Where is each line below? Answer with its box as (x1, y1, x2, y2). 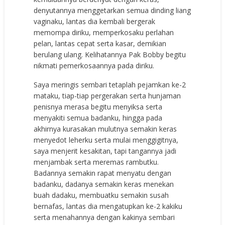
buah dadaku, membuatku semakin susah (34, 190, 169, 200)
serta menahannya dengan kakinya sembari (34, 212, 175, 222)
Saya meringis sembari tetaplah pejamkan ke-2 (34, 80, 186, 90)
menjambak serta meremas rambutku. (34, 157, 159, 167)
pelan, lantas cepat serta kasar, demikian (34, 39, 167, 49)
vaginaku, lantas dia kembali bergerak (34, 17, 156, 27)
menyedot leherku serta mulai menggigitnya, (34, 135, 179, 145)
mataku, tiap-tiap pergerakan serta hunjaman (34, 91, 181, 101)
